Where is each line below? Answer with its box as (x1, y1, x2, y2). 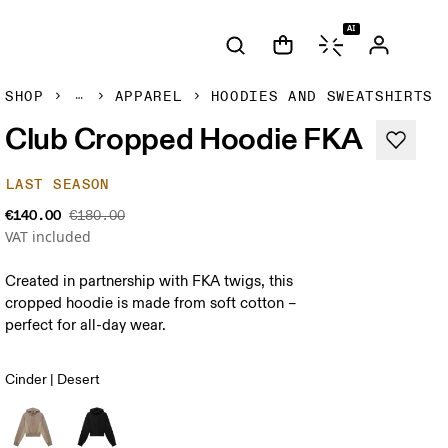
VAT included (5, 227, 92, 246)
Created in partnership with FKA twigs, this (5, 272, 294, 291)
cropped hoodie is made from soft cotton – (5, 294, 298, 313)
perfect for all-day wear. (5, 316, 167, 335)
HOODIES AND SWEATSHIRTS (210, 88, 434, 105)
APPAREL (114, 88, 183, 105)
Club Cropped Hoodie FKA (5, 119, 364, 157)
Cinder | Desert (5, 371, 101, 388)
